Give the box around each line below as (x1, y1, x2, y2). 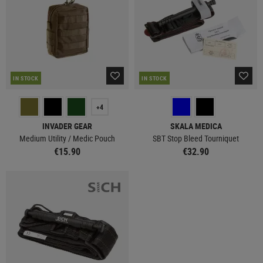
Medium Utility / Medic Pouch (19, 133, 115, 144)
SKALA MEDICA (170, 120, 222, 131)
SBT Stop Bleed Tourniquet (153, 133, 239, 144)
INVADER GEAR (42, 120, 92, 131)
